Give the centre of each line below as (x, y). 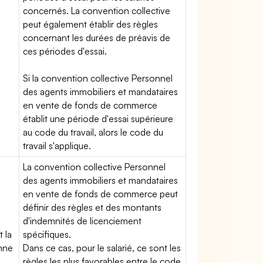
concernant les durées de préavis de (97, 38)
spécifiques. (47, 234)
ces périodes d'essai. (65, 51)
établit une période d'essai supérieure (98, 119)
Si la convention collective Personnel (98, 78)
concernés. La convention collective (97, 11)
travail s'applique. (57, 146)
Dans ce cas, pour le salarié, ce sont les (102, 248)
